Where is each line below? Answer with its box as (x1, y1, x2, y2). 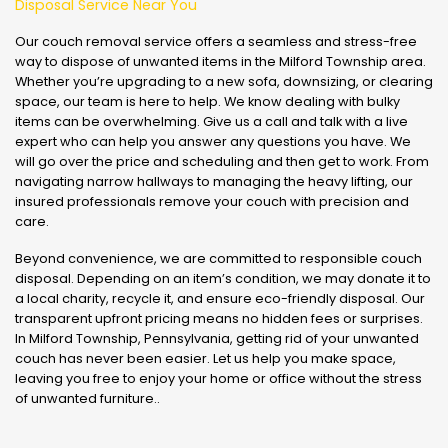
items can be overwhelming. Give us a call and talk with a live (15, 113, 408, 131)
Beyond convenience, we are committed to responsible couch (15, 249, 422, 267)
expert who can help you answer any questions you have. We (15, 133, 411, 151)
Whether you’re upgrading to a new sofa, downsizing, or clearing (15, 73, 433, 91)
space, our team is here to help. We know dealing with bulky (15, 93, 400, 111)
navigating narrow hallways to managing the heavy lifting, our (15, 173, 413, 191)
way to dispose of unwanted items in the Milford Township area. (15, 53, 426, 71)
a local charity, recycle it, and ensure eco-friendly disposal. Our (15, 289, 425, 307)
